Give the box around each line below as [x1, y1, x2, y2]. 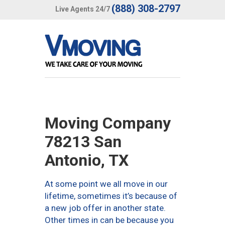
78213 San [45, 132, 122, 151]
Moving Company [45, 114, 171, 133]
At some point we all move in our [45, 179, 168, 189]
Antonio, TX [45, 151, 129, 170]
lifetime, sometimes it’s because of [45, 191, 177, 201]
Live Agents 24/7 [55, 5, 110, 13]
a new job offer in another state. [45, 203, 166, 213]
